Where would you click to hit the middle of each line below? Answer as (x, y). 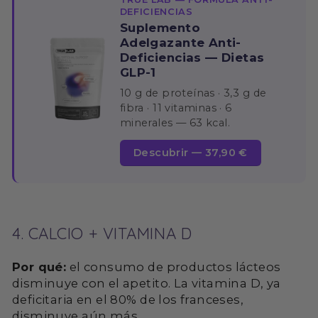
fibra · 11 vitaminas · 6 (176, 108)
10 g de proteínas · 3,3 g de (193, 93)
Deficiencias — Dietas (192, 58)
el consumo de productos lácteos (174, 267)
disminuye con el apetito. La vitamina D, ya (147, 284)
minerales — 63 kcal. (175, 123)
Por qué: (39, 267)
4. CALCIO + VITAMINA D (102, 234)
